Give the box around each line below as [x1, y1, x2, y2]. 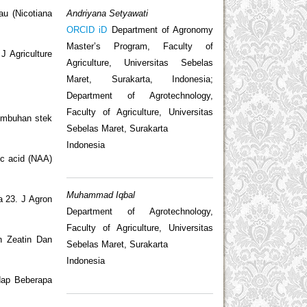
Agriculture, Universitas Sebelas [66, 57, 213, 68]
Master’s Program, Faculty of [66, 40, 213, 51]
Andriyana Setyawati [66, 8, 148, 19]
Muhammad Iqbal [66, 190, 135, 201]
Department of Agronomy [107, 24, 213, 35]
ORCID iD [66, 24, 108, 35]
